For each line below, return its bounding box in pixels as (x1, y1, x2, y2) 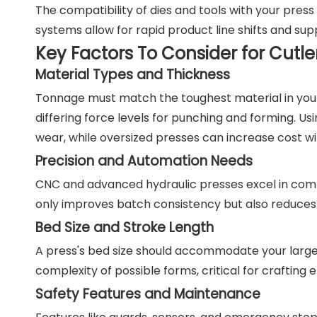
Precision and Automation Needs (35, 151, 253, 171)
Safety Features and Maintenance (35, 284, 260, 304)
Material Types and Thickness (35, 65, 230, 84)
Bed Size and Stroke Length (35, 218, 214, 237)
